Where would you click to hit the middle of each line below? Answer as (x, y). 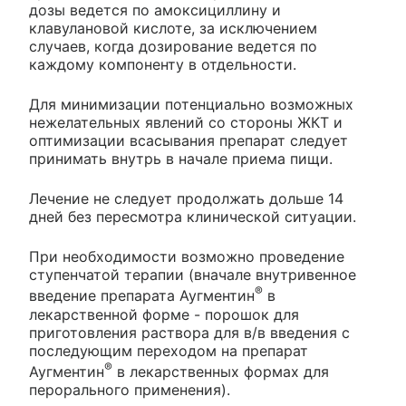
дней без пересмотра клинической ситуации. (193, 217)
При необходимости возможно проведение (187, 257)
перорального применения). (130, 389)
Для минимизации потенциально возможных (191, 105)
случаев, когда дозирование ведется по (173, 47)
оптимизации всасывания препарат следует (188, 141)
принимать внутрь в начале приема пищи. (181, 159)
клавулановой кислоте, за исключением (173, 29)
